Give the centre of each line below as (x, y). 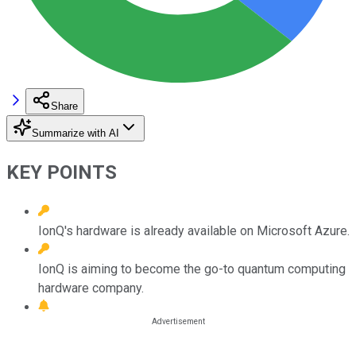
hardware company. (91, 288)
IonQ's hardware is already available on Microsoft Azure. (194, 230)
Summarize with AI (75, 133)
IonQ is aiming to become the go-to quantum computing (192, 269)
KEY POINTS (62, 172)
